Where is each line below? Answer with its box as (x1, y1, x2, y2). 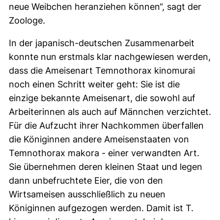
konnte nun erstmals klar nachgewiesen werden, (9, 52, 211, 62)
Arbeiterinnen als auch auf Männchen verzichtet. (9, 107, 211, 117)
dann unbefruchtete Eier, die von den (9, 175, 163, 186)
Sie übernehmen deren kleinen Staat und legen (9, 162, 202, 172)
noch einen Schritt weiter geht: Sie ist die (9, 79, 180, 89)
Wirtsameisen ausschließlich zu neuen (9, 189, 165, 199)
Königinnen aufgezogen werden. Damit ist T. (9, 203, 193, 213)
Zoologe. (9, 15, 45, 26)
